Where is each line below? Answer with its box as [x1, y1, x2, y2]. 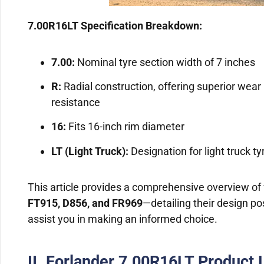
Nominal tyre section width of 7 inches [75, 55, 256, 68]
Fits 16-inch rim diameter [66, 120, 185, 133]
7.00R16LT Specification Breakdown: [28, 19, 203, 32]
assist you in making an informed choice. [28, 213, 218, 226]
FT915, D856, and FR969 [28, 197, 143, 210]
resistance [51, 96, 101, 109]
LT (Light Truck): [51, 144, 129, 157]
